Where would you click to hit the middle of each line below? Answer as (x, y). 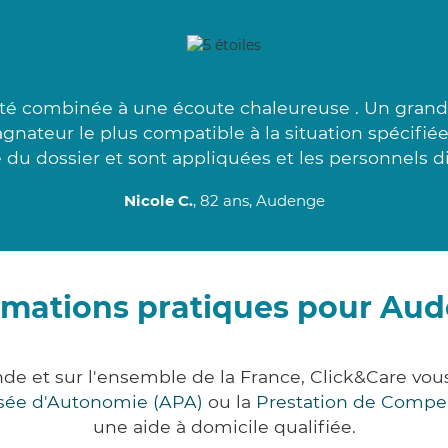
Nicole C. (158, 201)
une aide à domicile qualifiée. (224, 427)
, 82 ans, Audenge (258, 201)
